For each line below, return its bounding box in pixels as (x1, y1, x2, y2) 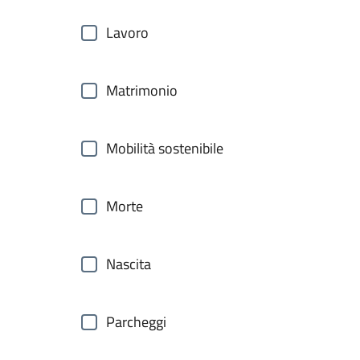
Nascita (106, 253, 151, 275)
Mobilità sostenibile (106, 137, 223, 159)
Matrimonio (106, 80, 178, 101)
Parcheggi (106, 311, 166, 333)
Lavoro (106, 22, 149, 43)
